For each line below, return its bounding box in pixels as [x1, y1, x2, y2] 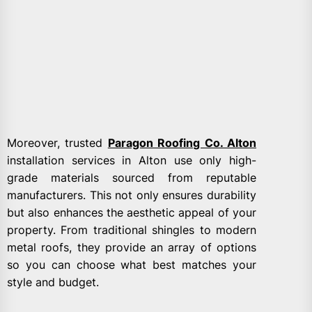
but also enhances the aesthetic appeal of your [7, 205, 256, 220]
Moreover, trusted [7, 136, 108, 150]
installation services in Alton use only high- [7, 153, 256, 168]
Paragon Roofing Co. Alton [107, 136, 257, 150]
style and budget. [7, 275, 99, 290]
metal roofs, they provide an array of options [7, 240, 256, 255]
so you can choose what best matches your [7, 258, 256, 272]
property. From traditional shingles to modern [7, 223, 256, 237]
